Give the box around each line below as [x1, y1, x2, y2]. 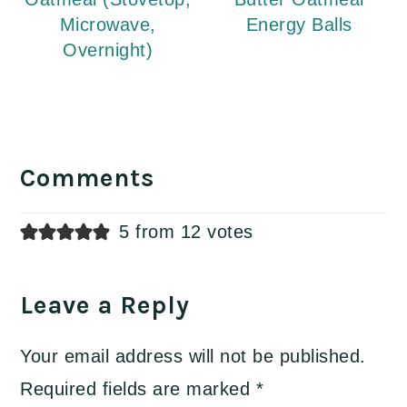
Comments [20, 164, 155, 194]
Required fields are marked [20, 379, 256, 400]
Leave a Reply [20, 291, 191, 321]
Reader [19, 121, 103, 147]
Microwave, [59, 15, 156, 35]
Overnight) [63, 40, 154, 61]
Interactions [19, 148, 159, 174]
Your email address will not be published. [20, 346, 366, 367]
